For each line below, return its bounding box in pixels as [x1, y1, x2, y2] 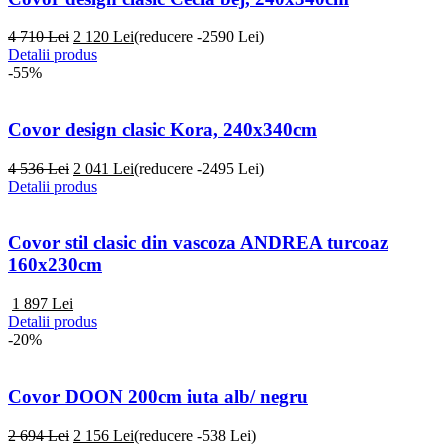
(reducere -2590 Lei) [134, 28, 264, 46]
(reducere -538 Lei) [134, 426, 256, 444]
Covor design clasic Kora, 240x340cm [8, 119, 317, 140]
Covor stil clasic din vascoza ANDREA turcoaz [8, 232, 388, 254]
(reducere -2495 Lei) [134, 159, 264, 177]
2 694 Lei [8, 426, 69, 444]
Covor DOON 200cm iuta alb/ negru [8, 385, 308, 407]
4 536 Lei [8, 159, 69, 177]
